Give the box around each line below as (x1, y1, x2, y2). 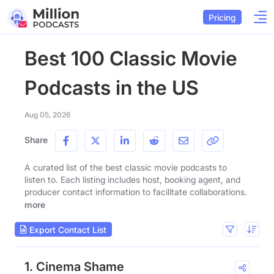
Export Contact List (27, 224, 106, 235)
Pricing (209, 12, 236, 23)
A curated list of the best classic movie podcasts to (24, 162, 227, 172)
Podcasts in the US (24, 76, 199, 100)
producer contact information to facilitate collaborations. (24, 187, 247, 197)
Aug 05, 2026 (24, 110, 70, 119)
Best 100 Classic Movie (24, 46, 237, 70)
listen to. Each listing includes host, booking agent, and (24, 174, 240, 185)
